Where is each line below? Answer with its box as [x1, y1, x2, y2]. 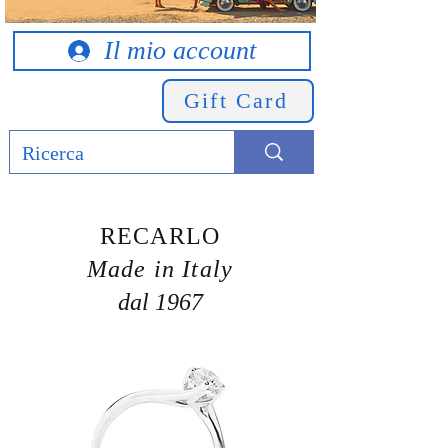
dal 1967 [117, 288, 203, 315]
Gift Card [184, 87, 288, 113]
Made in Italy [86, 255, 234, 282]
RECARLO [99, 222, 221, 249]
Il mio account [104, 35, 256, 65]
